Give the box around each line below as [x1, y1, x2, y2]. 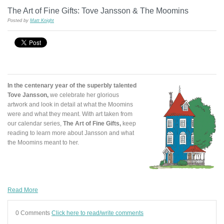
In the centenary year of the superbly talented [7, 82, 136, 89]
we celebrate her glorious [48, 91, 119, 98]
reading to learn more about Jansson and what [7, 129, 134, 136]
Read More [7, 186, 38, 193]
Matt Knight [30, 18, 54, 23]
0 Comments [15, 209, 51, 216]
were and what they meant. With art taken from [7, 110, 132, 117]
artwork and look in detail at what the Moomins [7, 101, 133, 108]
